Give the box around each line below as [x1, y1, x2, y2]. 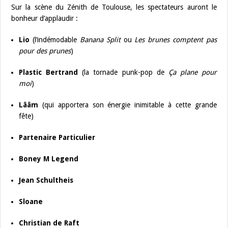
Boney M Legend [19, 154, 79, 163]
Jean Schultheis [19, 176, 74, 184]
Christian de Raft [19, 218, 80, 227]
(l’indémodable [30, 35, 80, 44]
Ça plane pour [168, 68, 217, 76]
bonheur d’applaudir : [11, 14, 78, 22]
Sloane [19, 197, 43, 206]
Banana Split [79, 35, 121, 44]
